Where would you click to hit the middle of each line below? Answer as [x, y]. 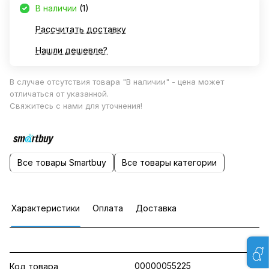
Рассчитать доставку [81, 29]
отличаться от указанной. [59, 94]
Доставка [156, 208]
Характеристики [46, 208]
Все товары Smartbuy [62, 163]
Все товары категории [169, 163]
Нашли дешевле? [71, 50]
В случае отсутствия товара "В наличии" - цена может [117, 82]
